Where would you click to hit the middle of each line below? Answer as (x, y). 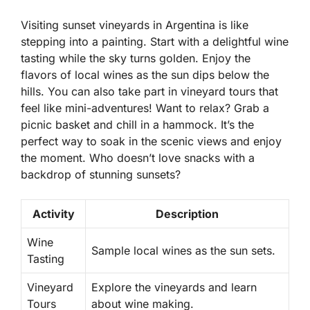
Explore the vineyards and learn (174, 288)
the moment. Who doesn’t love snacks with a (138, 158)
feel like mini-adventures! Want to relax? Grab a (145, 108)
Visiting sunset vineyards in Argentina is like (135, 25)
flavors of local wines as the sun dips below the (145, 75)
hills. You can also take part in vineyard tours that (149, 92)
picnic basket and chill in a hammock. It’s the (137, 125)
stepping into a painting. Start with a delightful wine (155, 42)
